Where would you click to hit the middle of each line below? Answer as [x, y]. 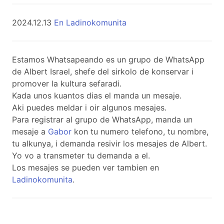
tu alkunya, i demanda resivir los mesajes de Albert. [109, 143]
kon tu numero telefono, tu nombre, [140, 131]
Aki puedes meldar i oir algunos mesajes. [89, 107]
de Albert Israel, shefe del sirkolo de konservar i [103, 71]
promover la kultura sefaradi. [67, 83]
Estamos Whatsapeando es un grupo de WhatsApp [108, 59]
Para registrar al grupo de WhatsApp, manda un [102, 119]
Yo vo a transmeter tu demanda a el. [81, 155]
